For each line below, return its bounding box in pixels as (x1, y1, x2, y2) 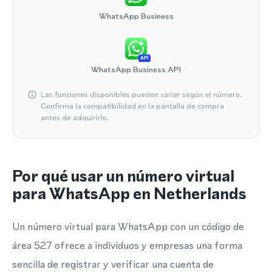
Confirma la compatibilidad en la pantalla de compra (41, 101, 224, 111)
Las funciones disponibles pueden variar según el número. (41, 89, 242, 100)
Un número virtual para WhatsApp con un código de (12, 219, 244, 234)
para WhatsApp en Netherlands (12, 183, 246, 205)
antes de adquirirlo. (41, 112, 109, 123)
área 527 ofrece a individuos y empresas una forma (12, 238, 242, 253)
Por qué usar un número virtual (12, 165, 234, 187)
